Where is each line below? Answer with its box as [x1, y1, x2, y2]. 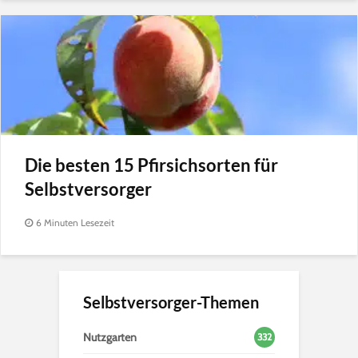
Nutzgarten [83, 329, 137, 344]
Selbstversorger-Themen [83, 292, 259, 312]
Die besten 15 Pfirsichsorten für [25, 153, 278, 176]
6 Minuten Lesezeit [36, 216, 114, 229]
